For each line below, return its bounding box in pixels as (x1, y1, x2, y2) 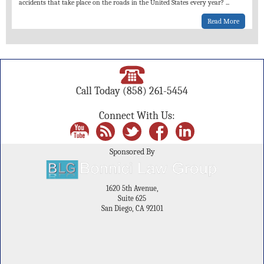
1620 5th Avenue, (105, 184, 159, 193)
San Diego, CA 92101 (101, 204, 163, 213)
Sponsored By (109, 147, 155, 157)
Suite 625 (118, 194, 146, 203)
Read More (207, 16, 239, 25)
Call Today (76, 85, 123, 97)
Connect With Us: (99, 110, 176, 122)
